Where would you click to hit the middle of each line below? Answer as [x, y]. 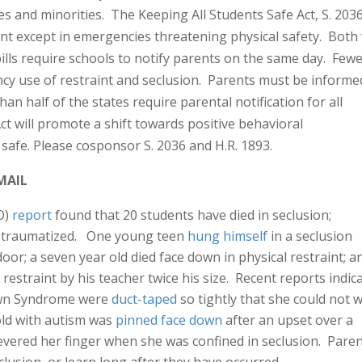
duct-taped [144, 299]
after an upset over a [288, 320]
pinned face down [169, 320]
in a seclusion [310, 236]
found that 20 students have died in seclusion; [192, 215]
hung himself [227, 236]
